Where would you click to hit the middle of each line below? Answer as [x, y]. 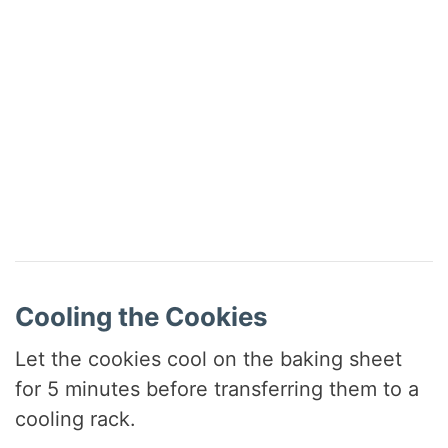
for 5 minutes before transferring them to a [217, 388]
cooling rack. [76, 418]
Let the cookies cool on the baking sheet [209, 358]
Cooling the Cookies [142, 316]
